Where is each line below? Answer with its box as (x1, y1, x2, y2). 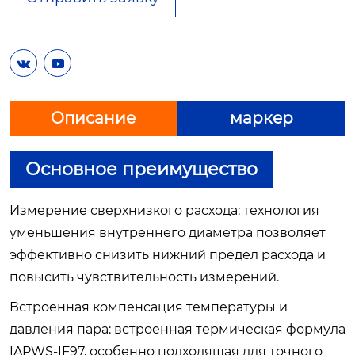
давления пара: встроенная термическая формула (10, 322, 345, 337)
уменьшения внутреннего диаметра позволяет (10, 225, 326, 240)
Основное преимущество (25, 158, 258, 180)
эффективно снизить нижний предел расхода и (10, 247, 326, 262)
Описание (51, 109, 136, 128)
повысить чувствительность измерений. (10, 269, 279, 284)
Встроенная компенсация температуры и (10, 300, 288, 315)
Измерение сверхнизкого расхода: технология (10, 203, 319, 218)
